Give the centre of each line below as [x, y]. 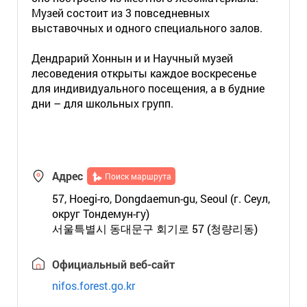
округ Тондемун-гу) [100, 213]
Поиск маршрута [138, 176]
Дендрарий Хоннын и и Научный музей [132, 58]
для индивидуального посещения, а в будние [148, 88]
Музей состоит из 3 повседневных [120, 13]
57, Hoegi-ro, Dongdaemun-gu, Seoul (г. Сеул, [161, 198]
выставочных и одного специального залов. [147, 28]
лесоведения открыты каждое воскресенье [144, 73]
